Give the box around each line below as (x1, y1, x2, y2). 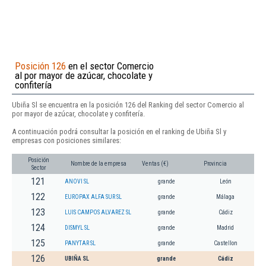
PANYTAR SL (65, 240, 96, 247)
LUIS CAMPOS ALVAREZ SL (65, 209, 131, 216)
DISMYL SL (65, 224, 90, 232)
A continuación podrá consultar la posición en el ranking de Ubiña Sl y (12, 126, 226, 136)
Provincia (204, 160, 227, 167)
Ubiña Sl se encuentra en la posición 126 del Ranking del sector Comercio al (12, 100, 244, 109)
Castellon (213, 240, 237, 247)
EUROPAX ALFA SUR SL (65, 194, 122, 201)
